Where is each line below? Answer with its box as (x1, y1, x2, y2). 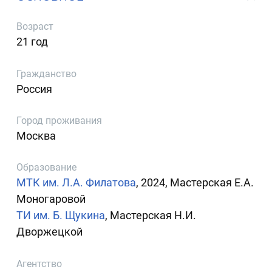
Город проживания (16, 114, 103, 126)
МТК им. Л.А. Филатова (16, 176, 137, 189)
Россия (16, 82, 53, 95)
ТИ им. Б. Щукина (16, 209, 106, 222)
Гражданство (16, 67, 77, 80)
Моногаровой (16, 192, 86, 206)
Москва (16, 129, 56, 142)
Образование (16, 161, 77, 174)
